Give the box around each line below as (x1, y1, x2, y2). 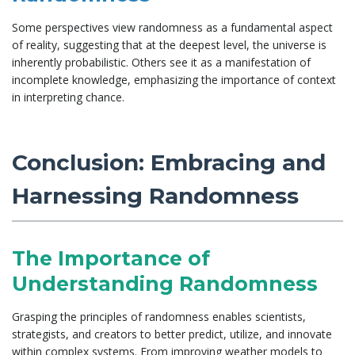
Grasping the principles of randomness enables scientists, (12, 308, 306, 324)
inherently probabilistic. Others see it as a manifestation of (12, 54, 311, 70)
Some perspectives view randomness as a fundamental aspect (12, 19, 333, 35)
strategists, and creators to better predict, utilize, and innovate (12, 326, 332, 342)
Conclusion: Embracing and (12, 148, 326, 176)
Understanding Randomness (12, 271, 318, 296)
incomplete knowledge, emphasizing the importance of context (12, 71, 336, 87)
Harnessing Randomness (12, 181, 299, 209)
